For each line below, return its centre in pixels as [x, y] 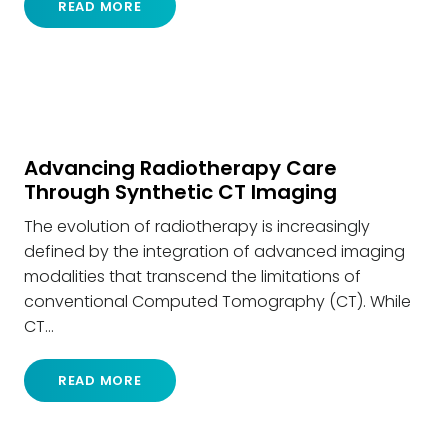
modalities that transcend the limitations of [192, 276]
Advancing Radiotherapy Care [180, 167]
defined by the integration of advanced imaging [214, 251]
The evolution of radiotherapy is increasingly [197, 226]
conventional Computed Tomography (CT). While [217, 301]
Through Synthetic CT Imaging [180, 191]
